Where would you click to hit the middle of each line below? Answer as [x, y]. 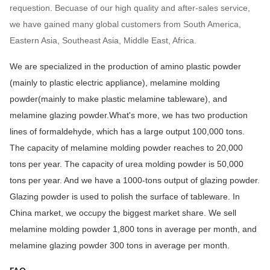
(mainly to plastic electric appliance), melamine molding [115, 83]
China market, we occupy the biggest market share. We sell [123, 213]
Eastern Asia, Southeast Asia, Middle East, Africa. [103, 41]
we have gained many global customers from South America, [125, 24]
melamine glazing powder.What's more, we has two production [129, 115]
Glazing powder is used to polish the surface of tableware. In [125, 197]
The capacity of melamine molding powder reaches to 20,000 [126, 148]
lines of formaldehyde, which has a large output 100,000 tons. [127, 132]
